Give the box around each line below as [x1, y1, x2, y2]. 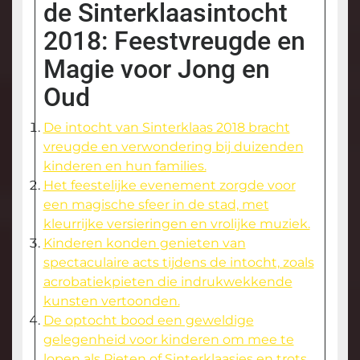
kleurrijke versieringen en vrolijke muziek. [43, 216, 310, 232]
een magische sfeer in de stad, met [43, 197, 269, 213]
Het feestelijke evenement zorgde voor [43, 178, 296, 194]
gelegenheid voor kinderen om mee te [43, 332, 294, 348]
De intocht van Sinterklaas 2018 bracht [43, 120, 290, 136]
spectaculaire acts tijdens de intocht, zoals [43, 255, 314, 271]
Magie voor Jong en [43, 54, 270, 85]
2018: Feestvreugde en [43, 26, 305, 57]
